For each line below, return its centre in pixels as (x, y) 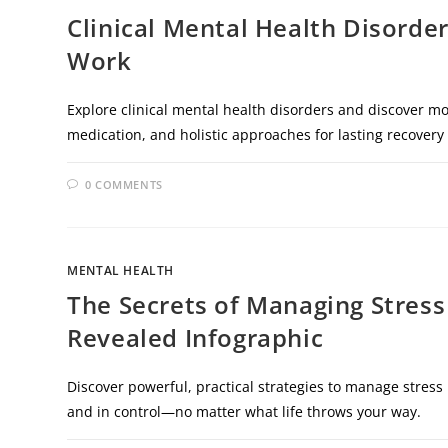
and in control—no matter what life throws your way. (244, 411)
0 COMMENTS (123, 184)
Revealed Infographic (195, 337)
